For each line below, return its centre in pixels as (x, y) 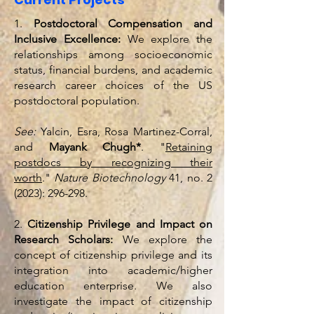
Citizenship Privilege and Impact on (120, 224)
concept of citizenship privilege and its (113, 255)
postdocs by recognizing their (113, 162)
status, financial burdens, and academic (113, 70)
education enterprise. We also (113, 286)
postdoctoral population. (77, 101)
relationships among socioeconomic (113, 54)
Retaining (189, 147)
